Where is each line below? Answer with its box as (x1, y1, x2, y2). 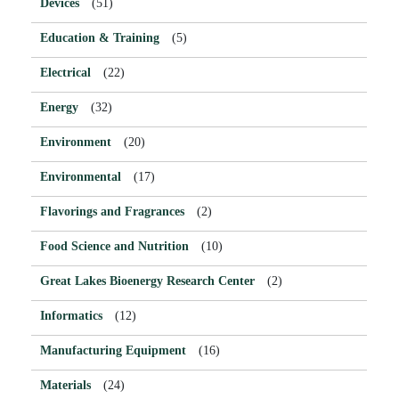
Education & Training (40, 30, 159, 45)
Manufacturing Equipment (40, 343, 186, 357)
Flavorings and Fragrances (40, 204, 184, 218)
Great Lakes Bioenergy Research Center (40, 273, 255, 288)
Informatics (40, 308, 102, 322)
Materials (40, 378, 91, 392)
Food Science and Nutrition (40, 239, 189, 253)
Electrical (40, 65, 91, 79)
